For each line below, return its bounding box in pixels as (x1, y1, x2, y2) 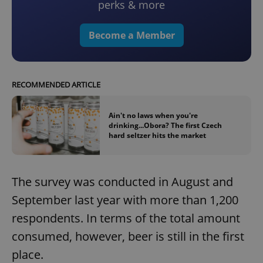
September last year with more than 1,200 (12, 191, 238, 208)
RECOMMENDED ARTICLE (12, 79, 100, 90)
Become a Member (88, 29, 175, 42)
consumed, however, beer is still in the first (12, 228, 244, 244)
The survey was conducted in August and (12, 173, 233, 190)
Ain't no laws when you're (109, 110, 198, 120)
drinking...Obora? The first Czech (109, 120, 222, 130)
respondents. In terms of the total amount (12, 210, 240, 226)
